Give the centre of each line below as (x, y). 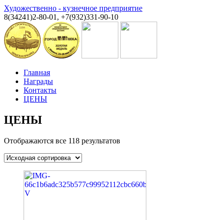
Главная (37, 72)
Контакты (40, 90)
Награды (38, 81)
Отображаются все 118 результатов (62, 140)
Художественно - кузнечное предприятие (73, 8)
